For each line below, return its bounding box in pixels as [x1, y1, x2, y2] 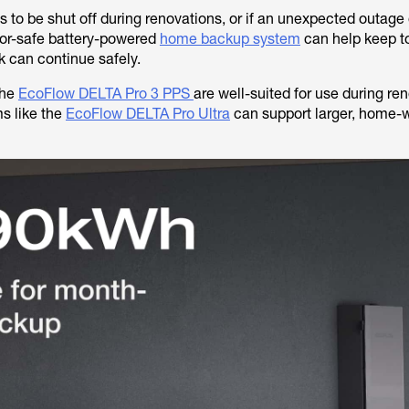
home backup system [159, 29, 300, 47]
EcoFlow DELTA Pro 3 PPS [17, 84, 194, 102]
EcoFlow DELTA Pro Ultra [65, 104, 230, 122]
